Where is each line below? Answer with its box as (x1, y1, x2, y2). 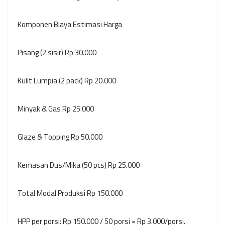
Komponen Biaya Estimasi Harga (18, 19, 122, 31)
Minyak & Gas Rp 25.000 (18, 103, 94, 115)
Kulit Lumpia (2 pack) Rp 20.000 (18, 75, 116, 87)
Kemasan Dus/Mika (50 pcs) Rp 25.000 (18, 159, 140, 171)
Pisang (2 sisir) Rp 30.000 (18, 47, 96, 59)
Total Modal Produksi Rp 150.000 (18, 187, 123, 199)
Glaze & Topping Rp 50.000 (18, 131, 102, 143)
